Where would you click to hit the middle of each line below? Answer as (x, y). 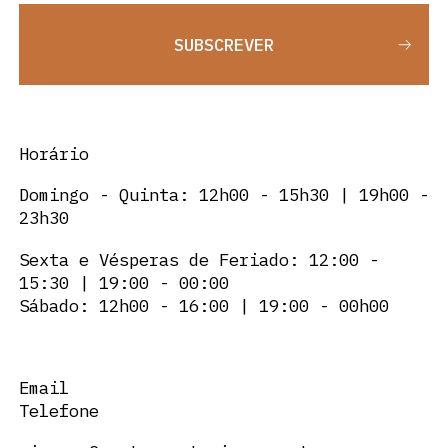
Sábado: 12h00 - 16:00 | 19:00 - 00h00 (203, 305)
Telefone (58, 410)
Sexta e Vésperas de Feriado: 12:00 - (198, 259)
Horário (53, 153)
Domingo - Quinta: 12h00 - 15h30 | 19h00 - (223, 195)
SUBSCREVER (223, 44)
